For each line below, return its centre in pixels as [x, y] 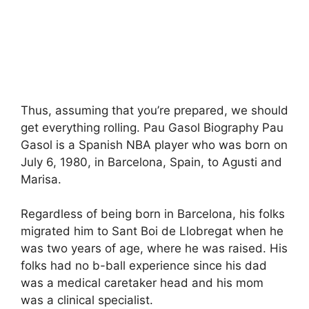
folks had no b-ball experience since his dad [144, 266]
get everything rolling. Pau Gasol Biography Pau [152, 127]
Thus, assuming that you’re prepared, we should [154, 110]
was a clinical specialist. [87, 300]
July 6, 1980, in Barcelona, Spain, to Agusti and [151, 162]
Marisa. [41, 179]
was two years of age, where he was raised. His [154, 248]
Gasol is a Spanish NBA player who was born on [154, 144]
